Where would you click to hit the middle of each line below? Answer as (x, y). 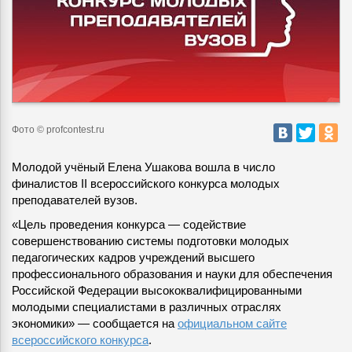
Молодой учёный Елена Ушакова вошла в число (143, 167)
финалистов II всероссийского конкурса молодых (146, 184)
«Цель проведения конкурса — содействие (129, 225)
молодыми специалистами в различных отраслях (147, 307)
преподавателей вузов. (75, 200)
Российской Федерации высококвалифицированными (157, 291)
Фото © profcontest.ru (58, 130)
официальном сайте (232, 324)
